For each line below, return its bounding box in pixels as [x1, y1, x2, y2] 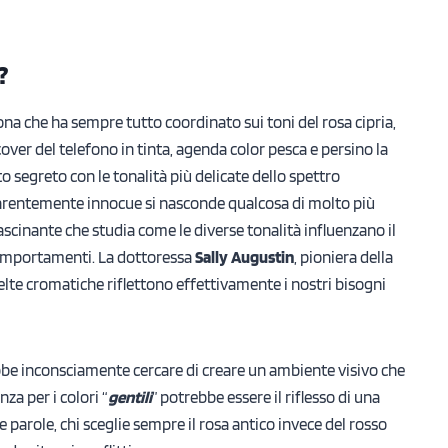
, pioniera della [294, 246, 393, 267]
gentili [108, 386, 152, 407]
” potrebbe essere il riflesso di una [152, 386, 380, 407]
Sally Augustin [195, 246, 294, 267]
